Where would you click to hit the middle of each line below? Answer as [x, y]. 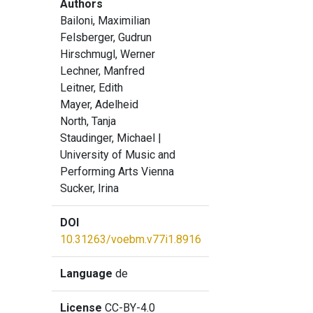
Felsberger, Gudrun [105, 37]
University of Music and [117, 155]
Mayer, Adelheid [99, 104]
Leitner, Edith [91, 88]
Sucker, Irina [89, 188]
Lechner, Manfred [102, 71]
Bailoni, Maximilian [105, 21]
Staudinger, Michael [109, 138]
